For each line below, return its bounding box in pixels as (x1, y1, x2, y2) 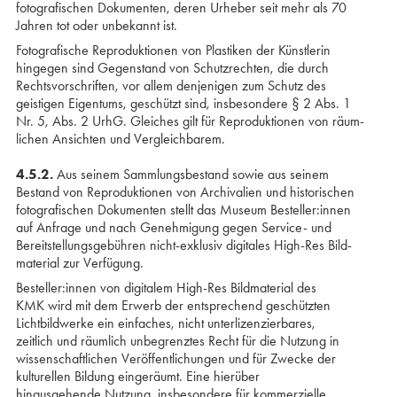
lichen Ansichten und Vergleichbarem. (15, 130, 225, 147)
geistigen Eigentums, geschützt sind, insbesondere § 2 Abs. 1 (15, 95, 351, 112)
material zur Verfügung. (15, 254, 144, 271)
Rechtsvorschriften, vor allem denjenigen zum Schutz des (15, 77, 326, 94)
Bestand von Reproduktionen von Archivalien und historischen (15, 183, 354, 200)
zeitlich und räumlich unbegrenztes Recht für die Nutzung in (15, 332, 339, 349)
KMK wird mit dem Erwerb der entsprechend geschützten (15, 297, 331, 314)
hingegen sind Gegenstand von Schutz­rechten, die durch (15, 59, 329, 76)
